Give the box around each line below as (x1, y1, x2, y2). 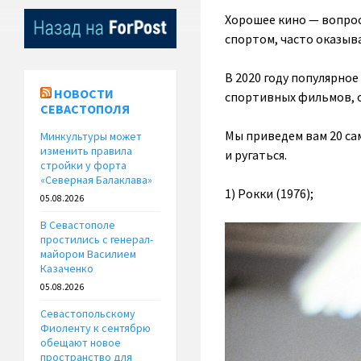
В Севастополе (40, 218, 115, 233)
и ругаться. (224, 147, 287, 163)
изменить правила (40, 143, 132, 159)
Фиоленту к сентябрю (40, 321, 151, 336)
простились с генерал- (40, 232, 153, 247)
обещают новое (40, 335, 121, 351)
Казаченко (40, 261, 93, 276)
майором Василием (40, 247, 136, 262)
